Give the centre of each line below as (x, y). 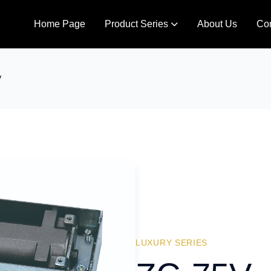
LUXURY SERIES (172, 243)
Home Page (59, 24)
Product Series (136, 24)
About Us (217, 24)
